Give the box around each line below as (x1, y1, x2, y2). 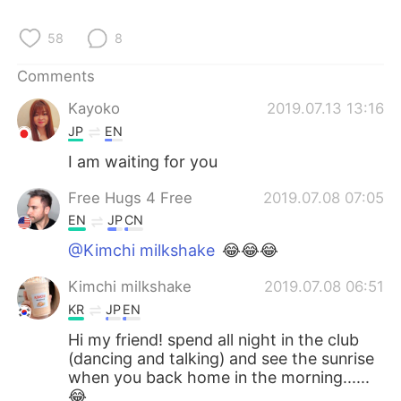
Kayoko (68, 99, 121, 117)
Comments (17, 66, 96, 85)
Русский (39, 41, 94, 59)
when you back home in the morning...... (68, 367, 371, 387)
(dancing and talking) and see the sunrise (68, 348, 375, 368)
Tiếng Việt (168, 131, 235, 149)
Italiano (168, 86, 215, 104)
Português (39, 175, 107, 193)
